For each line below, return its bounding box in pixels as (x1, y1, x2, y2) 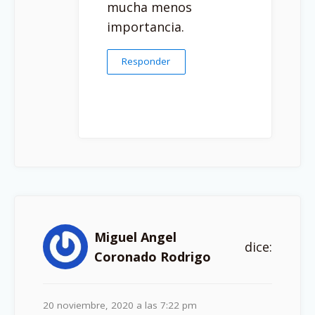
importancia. (107, 18, 184, 36)
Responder (122, 55, 171, 68)
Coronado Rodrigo (94, 247, 211, 265)
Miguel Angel (94, 228, 176, 245)
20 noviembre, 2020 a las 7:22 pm (43, 298, 197, 311)
